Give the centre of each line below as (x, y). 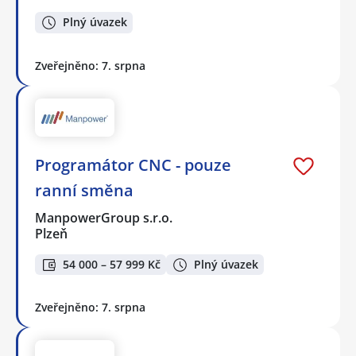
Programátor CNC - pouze (133, 164)
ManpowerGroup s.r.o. (104, 217)
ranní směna (84, 190)
